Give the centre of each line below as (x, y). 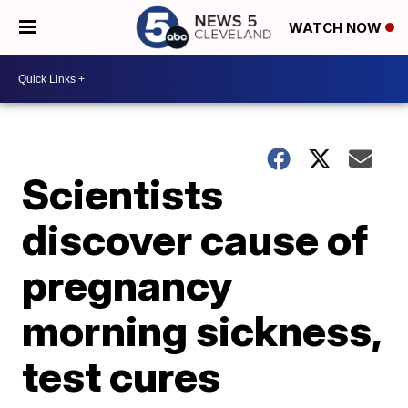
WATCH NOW (337, 28)
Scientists (123, 194)
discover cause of (195, 240)
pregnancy (127, 285)
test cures (122, 376)
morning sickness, (202, 331)
